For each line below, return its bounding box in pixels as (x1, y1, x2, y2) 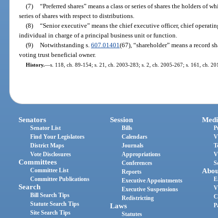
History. (25, 61, 45, 68)
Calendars (122, 133, 148, 141)
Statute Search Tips (30, 200, 80, 208)
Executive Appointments (122, 177, 183, 184)
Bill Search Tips (30, 192, 70, 199)
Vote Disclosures (30, 151, 72, 158)
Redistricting (122, 195, 154, 202)
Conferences (122, 160, 153, 167)
